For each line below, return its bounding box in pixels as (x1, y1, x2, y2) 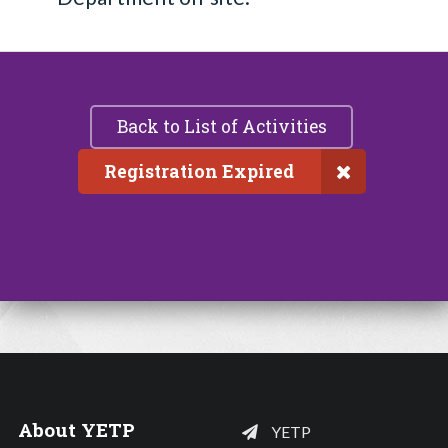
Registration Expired (104, 160, 295, 184)
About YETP (17, 417, 135, 443)
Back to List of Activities (116, 115, 327, 139)
